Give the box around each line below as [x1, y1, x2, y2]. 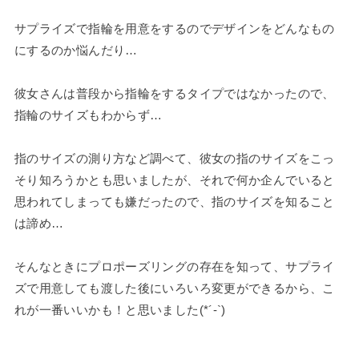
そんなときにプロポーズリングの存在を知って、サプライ [14, 259, 335, 273]
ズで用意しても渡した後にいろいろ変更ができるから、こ [14, 280, 335, 295]
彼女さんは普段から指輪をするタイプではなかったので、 [14, 86, 335, 100]
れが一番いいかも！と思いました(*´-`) [14, 302, 226, 317]
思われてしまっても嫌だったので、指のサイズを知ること [14, 194, 335, 208]
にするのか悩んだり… [14, 42, 138, 57]
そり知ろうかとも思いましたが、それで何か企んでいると [14, 172, 335, 187]
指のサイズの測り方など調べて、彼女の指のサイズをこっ [14, 151, 335, 165]
